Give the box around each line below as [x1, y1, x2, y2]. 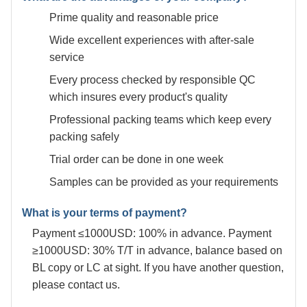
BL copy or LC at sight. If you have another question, [32, 261, 284, 273]
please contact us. [32, 278, 120, 291]
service [49, 51, 84, 63]
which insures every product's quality [49, 90, 228, 103]
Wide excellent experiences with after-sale [49, 34, 254, 46]
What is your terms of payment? [22, 206, 187, 219]
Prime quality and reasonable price [49, 11, 219, 23]
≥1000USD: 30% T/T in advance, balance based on [32, 244, 282, 256]
